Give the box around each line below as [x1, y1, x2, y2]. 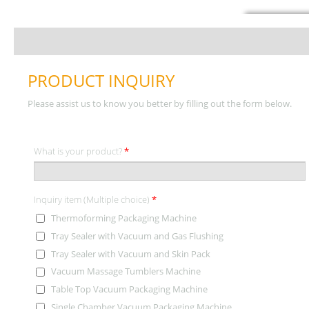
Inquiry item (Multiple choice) [34, 193, 152, 206]
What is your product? [34, 145, 124, 157]
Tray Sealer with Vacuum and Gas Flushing [51, 229, 223, 242]
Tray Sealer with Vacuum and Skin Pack [51, 247, 210, 260]
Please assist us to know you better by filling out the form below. [28, 97, 292, 110]
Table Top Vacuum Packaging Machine [51, 283, 208, 296]
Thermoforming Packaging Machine [51, 211, 197, 224]
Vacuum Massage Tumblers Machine [51, 265, 201, 278]
